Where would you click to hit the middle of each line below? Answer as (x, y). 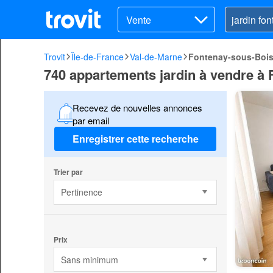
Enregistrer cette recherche (135, 139)
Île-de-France (97, 57)
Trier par (68, 172)
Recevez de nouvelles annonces (137, 107)
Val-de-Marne (156, 57)
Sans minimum (89, 259)
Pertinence (81, 192)
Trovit (55, 57)
